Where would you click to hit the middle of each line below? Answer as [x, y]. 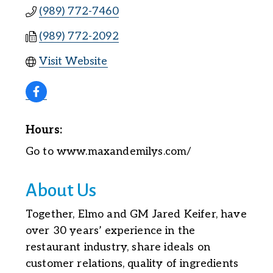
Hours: [44, 130]
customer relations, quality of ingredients [132, 264]
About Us [61, 190]
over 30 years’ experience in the [110, 231]
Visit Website [73, 62]
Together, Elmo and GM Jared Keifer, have [136, 214]
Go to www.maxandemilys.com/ [108, 152]
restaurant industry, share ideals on [118, 247]
